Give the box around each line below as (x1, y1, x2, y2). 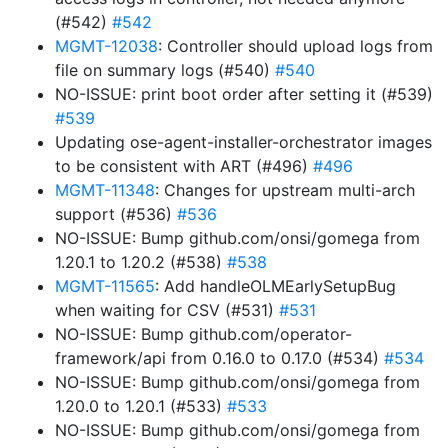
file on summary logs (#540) (55, 60, 275, 80)
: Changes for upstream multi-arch (155, 180, 415, 200)
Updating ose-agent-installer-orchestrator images (55, 132, 432, 152)
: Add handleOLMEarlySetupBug (155, 276, 396, 296)
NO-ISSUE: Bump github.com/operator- (55, 324, 352, 344)
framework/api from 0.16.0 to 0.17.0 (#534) (55, 348, 384, 368)
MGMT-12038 (55, 36, 158, 56)
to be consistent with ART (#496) (55, 156, 313, 176)
